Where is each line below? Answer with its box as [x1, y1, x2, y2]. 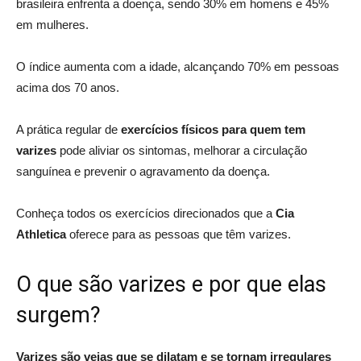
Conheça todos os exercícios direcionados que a [16, 205, 276, 220]
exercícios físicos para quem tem [121, 122, 305, 136]
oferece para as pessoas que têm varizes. [66, 226, 291, 241]
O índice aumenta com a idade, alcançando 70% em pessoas [16, 59, 339, 73]
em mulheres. [16, 17, 92, 31]
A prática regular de [16, 122, 121, 136]
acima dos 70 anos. [16, 80, 122, 94]
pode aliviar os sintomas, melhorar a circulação [56, 143, 307, 157]
